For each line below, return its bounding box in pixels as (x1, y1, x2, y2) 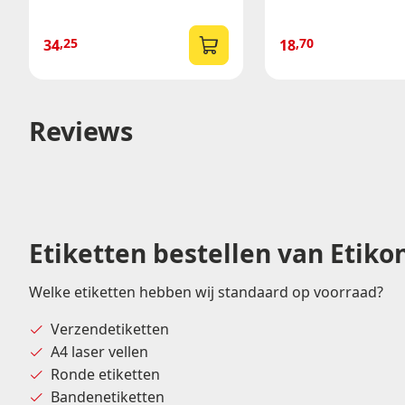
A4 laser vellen (51, 342, 148, 363)
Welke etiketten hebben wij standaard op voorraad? (29, 282, 383, 303)
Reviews (29, 113, 133, 149)
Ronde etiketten (51, 364, 160, 385)
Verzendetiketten (51, 319, 169, 340)
